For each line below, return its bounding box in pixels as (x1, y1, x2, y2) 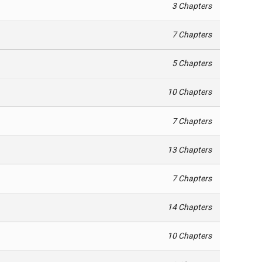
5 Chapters (172, 58, 212, 68)
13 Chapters (167, 144, 212, 154)
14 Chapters (167, 202, 212, 212)
